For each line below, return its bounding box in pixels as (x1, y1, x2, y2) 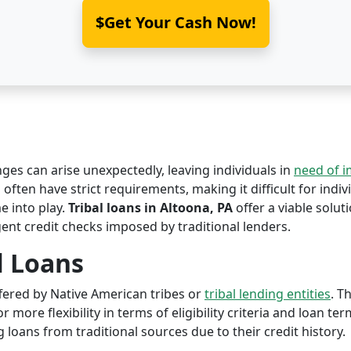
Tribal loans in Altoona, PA (68, 199, 233, 216)
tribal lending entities (204, 285, 331, 302)
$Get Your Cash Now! (95, 12, 256, 33)
